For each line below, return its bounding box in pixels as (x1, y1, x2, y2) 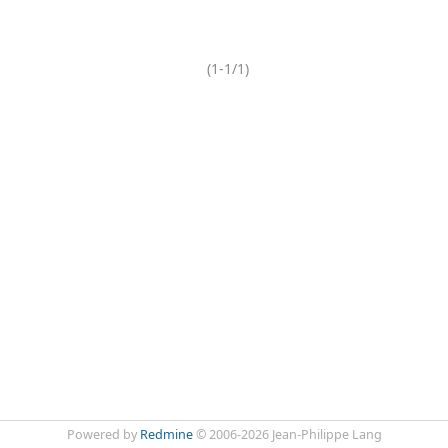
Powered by (66, 426, 140, 443)
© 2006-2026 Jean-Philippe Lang (192, 426, 382, 443)
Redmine (139, 426, 193, 443)
